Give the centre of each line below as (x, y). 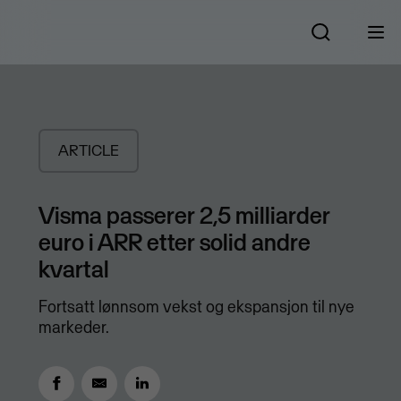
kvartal (73, 269)
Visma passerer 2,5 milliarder (184, 215)
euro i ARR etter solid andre (174, 242)
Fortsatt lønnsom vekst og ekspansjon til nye (196, 307)
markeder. (73, 328)
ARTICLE (88, 151)
